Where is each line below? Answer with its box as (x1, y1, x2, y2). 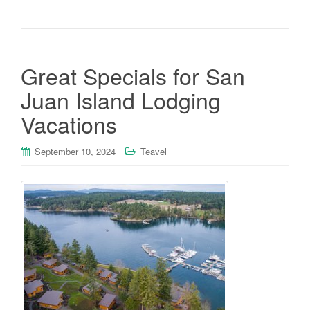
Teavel (140, 144, 167, 158)
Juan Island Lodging (21, 83, 221, 116)
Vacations (21, 107, 117, 140)
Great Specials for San (21, 59, 245, 91)
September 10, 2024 (35, 144, 116, 158)
